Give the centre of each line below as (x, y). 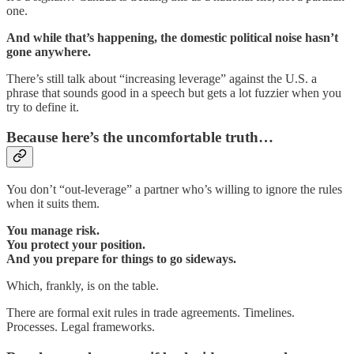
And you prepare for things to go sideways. (121, 258)
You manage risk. (53, 230)
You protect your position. (76, 244)
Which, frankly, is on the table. (83, 285)
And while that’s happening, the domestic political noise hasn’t (172, 37)
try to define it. (43, 107)
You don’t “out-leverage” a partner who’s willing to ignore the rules (174, 189)
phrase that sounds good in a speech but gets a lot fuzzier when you (174, 92)
